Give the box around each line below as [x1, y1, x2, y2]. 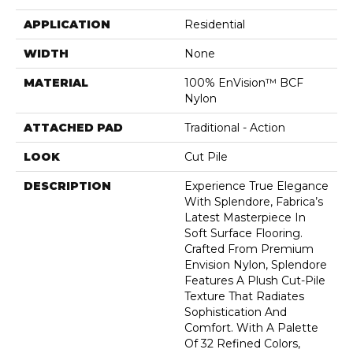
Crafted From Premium [184, 241, 314, 256]
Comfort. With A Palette [184, 320, 318, 335]
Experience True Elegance [184, 178, 329, 193]
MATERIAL [24, 75, 88, 90]
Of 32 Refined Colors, [184, 336, 300, 351]
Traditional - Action [184, 120, 285, 135]
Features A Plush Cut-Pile [184, 273, 325, 288]
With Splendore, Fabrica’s [184, 194, 323, 209]
